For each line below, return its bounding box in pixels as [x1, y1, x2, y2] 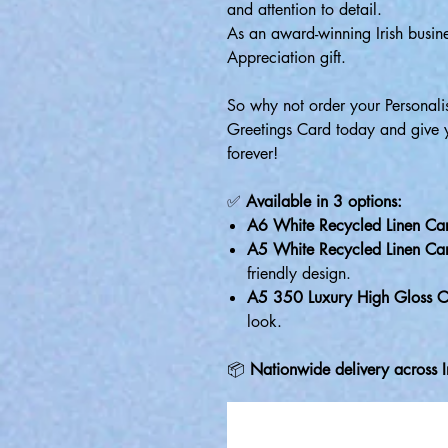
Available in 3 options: [246, 191, 402, 212]
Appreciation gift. [227, 47, 346, 68]
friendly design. [247, 263, 351, 284]
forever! [227, 143, 278, 164]
